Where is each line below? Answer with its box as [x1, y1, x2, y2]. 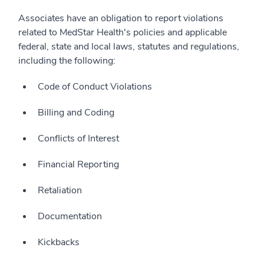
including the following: [18, 54, 115, 68]
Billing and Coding [38, 106, 114, 120]
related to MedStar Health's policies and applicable [18, 26, 227, 39]
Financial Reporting [38, 158, 119, 171]
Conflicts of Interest [38, 132, 119, 146]
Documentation [38, 210, 102, 223]
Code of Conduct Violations [38, 80, 152, 94]
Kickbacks [38, 236, 80, 249]
